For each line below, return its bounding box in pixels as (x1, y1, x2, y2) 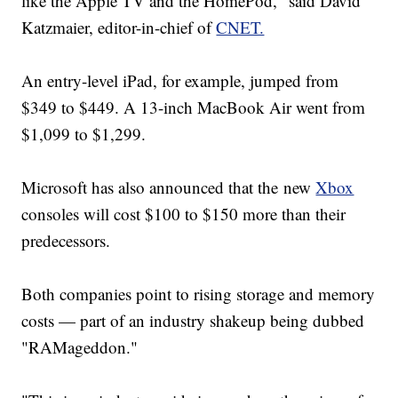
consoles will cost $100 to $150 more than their (21, 202, 346, 225)
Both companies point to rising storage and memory (21, 282, 376, 305)
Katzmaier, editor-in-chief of (21, 15, 217, 38)
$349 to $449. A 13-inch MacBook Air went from (21, 95, 366, 118)
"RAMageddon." (21, 335, 144, 358)
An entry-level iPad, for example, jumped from (21, 68, 339, 92)
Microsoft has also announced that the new (21, 175, 316, 198)
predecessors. (21, 228, 116, 251)
